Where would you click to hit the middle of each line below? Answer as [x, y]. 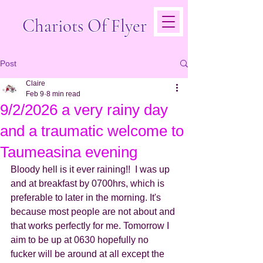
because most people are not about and [94, 212]
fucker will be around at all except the [89, 254]
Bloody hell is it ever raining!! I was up [91, 169]
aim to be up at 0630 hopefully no [81, 240]
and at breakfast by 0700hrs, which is [89, 183]
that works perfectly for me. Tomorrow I [91, 226]
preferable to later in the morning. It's [87, 198]
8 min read [63, 94]
